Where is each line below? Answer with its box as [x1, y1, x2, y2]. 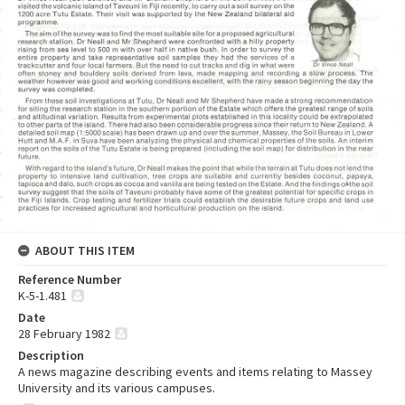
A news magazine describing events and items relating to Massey [18, 363, 372, 381]
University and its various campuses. [18, 380, 215, 397]
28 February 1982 [18, 325, 110, 343]
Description [18, 347, 84, 364]
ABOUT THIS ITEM [35, 242, 135, 259]
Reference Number [18, 271, 121, 288]
